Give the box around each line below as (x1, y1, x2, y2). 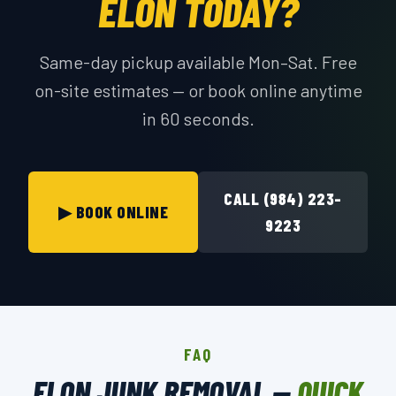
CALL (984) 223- (224, 188, 342, 209)
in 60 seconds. (141, 108, 255, 129)
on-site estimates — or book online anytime (34, 80, 362, 101)
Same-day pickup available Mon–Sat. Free (39, 51, 357, 72)
